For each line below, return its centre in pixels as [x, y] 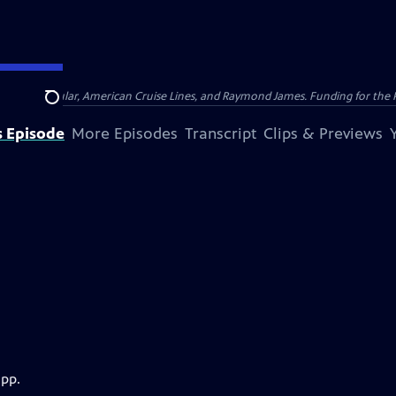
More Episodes [125, 133]
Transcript [221, 133]
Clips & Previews [323, 133]
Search [66, 107]
